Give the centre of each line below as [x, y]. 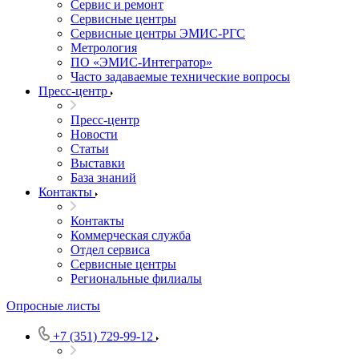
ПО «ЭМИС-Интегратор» [141, 62]
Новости [94, 134]
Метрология [104, 48]
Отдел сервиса [110, 250]
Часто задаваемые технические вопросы [180, 77]
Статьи [90, 149]
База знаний [103, 177]
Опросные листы [53, 306]
